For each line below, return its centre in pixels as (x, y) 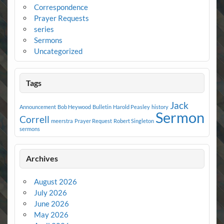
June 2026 (51, 204)
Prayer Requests (61, 18)
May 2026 (51, 215)
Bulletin (102, 106)
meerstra (62, 120)
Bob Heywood (74, 106)
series (44, 29)
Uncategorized (58, 51)
